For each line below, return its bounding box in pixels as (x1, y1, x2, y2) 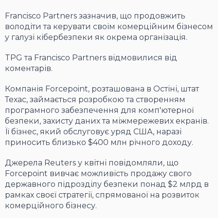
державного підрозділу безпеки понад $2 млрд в (5, 180, 209, 189)
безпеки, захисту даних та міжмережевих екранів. (5, 116, 209, 126)
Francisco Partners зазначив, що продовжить (5, 11, 185, 21)
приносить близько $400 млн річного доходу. (5, 138, 193, 147)
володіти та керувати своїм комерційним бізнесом (5, 22, 213, 32)
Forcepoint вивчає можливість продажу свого (5, 169, 192, 179)
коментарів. (5, 64, 53, 73)
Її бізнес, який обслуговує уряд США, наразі (5, 127, 182, 137)
